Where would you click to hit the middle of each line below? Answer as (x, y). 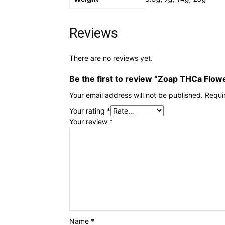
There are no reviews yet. (111, 58)
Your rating (88, 111)
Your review (89, 121)
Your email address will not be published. (136, 95)
